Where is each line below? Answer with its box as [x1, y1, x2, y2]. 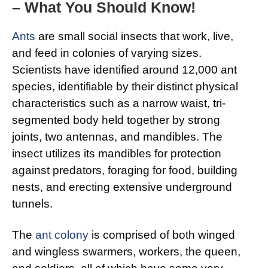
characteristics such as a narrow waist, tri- [12, 97, 226, 110]
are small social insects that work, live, [35, 30, 233, 43]
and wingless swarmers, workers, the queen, [12, 245, 240, 258]
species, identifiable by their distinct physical [12, 80, 238, 93]
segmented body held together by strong [12, 114, 220, 127]
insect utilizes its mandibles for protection [12, 147, 221, 160]
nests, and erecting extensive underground [12, 181, 232, 194]
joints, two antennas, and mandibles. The [12, 130, 223, 144]
